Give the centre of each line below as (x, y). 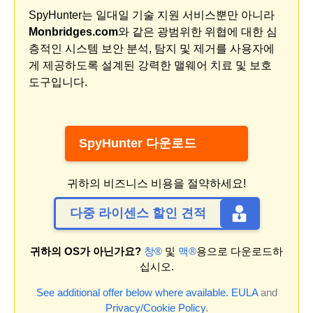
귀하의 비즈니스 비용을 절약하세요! (156, 183)
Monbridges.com (73, 31)
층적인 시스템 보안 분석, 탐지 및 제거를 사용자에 (152, 48)
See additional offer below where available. (132, 292)
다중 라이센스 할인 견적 (138, 213)
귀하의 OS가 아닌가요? (86, 251)
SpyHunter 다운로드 (138, 143)
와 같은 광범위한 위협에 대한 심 (198, 31)
